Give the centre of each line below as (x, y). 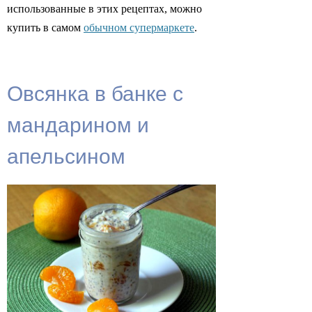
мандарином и (78, 123)
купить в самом (45, 27)
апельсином (66, 155)
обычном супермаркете (139, 27)
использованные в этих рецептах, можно (104, 8)
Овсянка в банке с (95, 92)
